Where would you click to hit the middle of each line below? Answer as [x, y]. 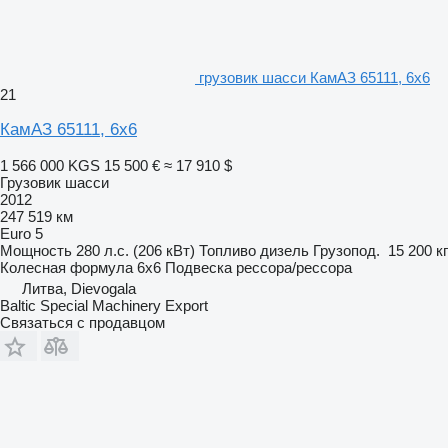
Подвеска [198, 267]
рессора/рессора [294, 267]
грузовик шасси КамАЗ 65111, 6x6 [314, 77]
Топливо [227, 250]
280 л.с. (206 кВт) [135, 250]
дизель [284, 250]
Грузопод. [346, 250]
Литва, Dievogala [79, 288]
